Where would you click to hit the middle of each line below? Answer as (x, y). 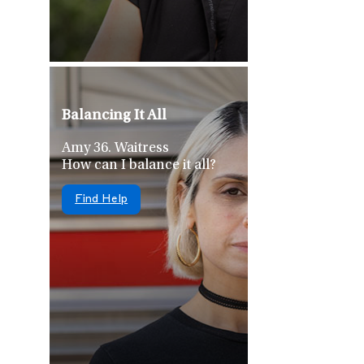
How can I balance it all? (139, 165)
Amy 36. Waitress (116, 148)
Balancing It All (115, 115)
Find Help (102, 199)
